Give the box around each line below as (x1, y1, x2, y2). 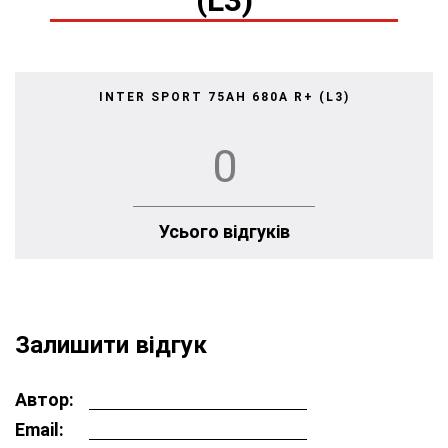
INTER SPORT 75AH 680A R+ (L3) (98, 89, 350, 104)
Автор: (15, 389, 74, 411)
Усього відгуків (158, 220, 290, 242)
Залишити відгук (15, 331, 207, 360)
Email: (15, 419, 64, 441)
